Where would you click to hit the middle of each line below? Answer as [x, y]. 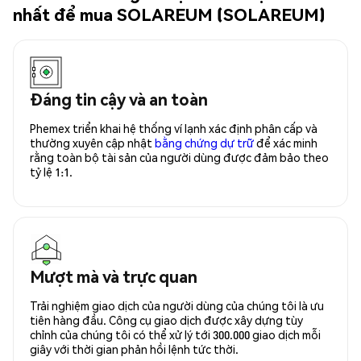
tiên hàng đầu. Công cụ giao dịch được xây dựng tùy [166, 320]
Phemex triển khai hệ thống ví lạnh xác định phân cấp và [174, 128]
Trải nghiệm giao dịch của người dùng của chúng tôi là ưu [177, 305]
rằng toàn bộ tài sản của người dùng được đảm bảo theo [179, 157]
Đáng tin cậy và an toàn [119, 99]
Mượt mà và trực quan [114, 276]
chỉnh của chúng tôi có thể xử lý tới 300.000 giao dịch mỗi [175, 334]
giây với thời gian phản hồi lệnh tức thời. [134, 349]
